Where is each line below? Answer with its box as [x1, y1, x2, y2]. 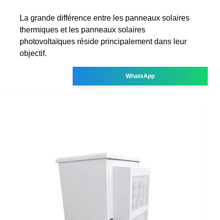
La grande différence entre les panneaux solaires [20, 13, 190, 22]
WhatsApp [126, 72, 155, 80]
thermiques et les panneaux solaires [20, 25, 145, 34]
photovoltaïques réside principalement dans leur [20, 37, 187, 46]
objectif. [20, 49, 47, 57]
